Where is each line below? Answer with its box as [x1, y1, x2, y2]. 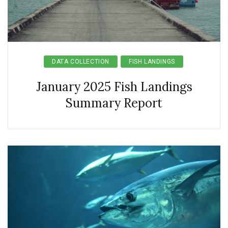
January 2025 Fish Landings [36, 79, 192, 95]
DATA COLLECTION [52, 58, 110, 65]
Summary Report [66, 95, 162, 111]
